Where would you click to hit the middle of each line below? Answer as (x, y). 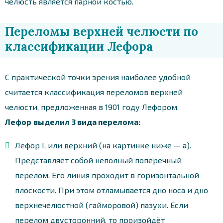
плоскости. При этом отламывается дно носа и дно (111, 190)
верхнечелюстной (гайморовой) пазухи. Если (102, 205)
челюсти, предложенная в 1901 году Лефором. (92, 107)
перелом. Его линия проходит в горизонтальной (107, 175)
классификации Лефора (79, 46)
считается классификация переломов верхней (94, 92)
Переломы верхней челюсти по (102, 31)
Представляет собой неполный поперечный (98, 160)
